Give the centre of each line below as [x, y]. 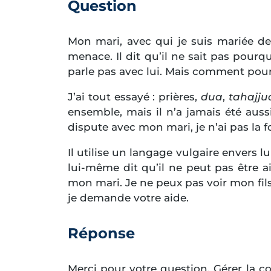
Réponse [101, 233]
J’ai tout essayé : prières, [134, 96]
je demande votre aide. [128, 198]
